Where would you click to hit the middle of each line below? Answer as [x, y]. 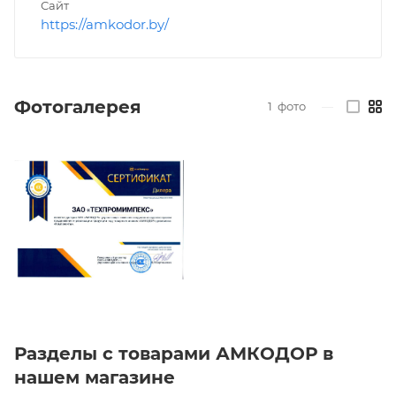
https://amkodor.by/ [105, 24]
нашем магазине [95, 377]
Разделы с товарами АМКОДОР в [174, 353]
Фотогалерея [78, 107]
